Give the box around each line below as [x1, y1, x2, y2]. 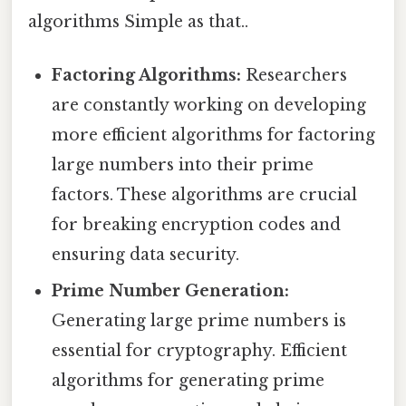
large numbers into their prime [52, 154, 314, 175]
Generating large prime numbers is [52, 310, 347, 331]
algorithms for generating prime [52, 370, 325, 391]
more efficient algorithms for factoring [52, 124, 376, 145]
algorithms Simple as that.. [28, 11, 248, 32]
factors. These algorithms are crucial [52, 184, 358, 205]
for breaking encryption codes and [52, 214, 342, 235]
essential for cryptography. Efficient [52, 340, 348, 361]
